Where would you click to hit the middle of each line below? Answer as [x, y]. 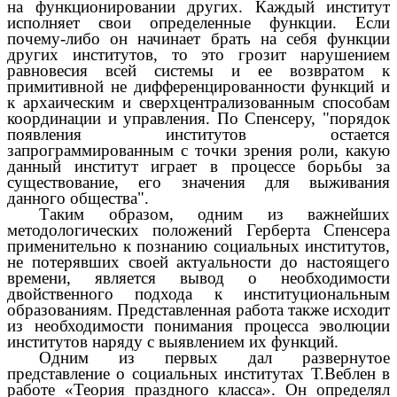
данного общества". [78, 198]
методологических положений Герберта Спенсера [198, 230]
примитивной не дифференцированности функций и [198, 86]
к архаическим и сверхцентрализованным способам [198, 102]
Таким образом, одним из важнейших [214, 214]
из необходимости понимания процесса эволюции [198, 325]
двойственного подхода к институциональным [198, 293]
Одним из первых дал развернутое [214, 357]
